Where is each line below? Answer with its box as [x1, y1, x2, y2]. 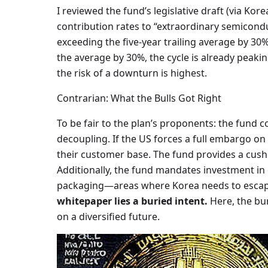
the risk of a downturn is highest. [56, 66, 207, 80]
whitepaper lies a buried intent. [56, 194, 208, 208]
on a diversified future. [56, 210, 160, 223]
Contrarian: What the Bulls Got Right [56, 92, 221, 105]
